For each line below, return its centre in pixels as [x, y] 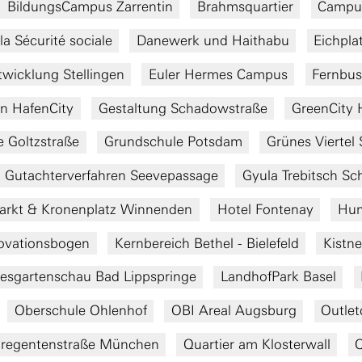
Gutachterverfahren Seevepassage [111, 176]
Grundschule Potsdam [173, 142]
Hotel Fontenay [265, 209]
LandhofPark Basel [278, 277]
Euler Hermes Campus [218, 74]
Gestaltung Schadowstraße [183, 108]
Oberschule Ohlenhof [80, 311]
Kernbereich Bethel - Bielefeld [206, 243]
